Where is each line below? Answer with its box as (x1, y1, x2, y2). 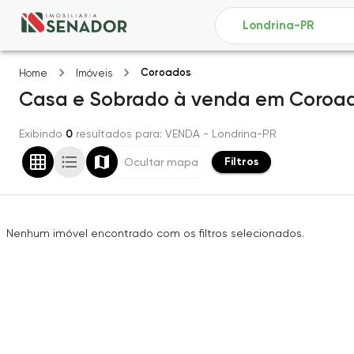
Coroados (141, 66, 191, 78)
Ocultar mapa (124, 156, 198, 168)
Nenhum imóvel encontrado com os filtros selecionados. (6, 227, 304, 239)
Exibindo (19, 127, 62, 140)
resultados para (76, 127, 160, 140)
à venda (174, 88, 250, 111)
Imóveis (76, 67, 112, 79)
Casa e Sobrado (19, 88, 169, 111)
